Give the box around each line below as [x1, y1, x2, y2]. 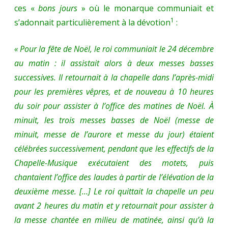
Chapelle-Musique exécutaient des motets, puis [14, 157, 214, 169]
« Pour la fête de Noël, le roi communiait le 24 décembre [14, 43, 214, 55]
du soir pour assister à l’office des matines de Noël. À [14, 100, 214, 112]
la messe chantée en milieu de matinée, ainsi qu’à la [14, 214, 214, 226]
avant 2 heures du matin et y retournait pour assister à [14, 200, 214, 212]
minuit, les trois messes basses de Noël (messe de [14, 115, 214, 126]
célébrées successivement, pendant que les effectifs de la [14, 143, 214, 155]
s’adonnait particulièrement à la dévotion [14, 17, 170, 28]
